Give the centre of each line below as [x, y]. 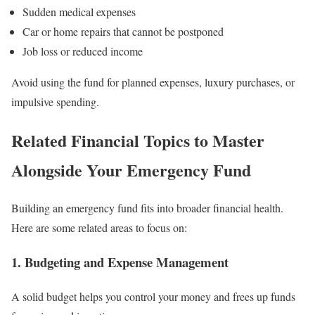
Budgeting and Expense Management [127, 262]
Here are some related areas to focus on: [99, 228]
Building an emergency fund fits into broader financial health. [147, 208]
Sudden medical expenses [79, 11]
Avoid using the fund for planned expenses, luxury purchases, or [153, 82]
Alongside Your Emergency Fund [131, 169]
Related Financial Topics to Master [138, 140]
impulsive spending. [55, 101]
